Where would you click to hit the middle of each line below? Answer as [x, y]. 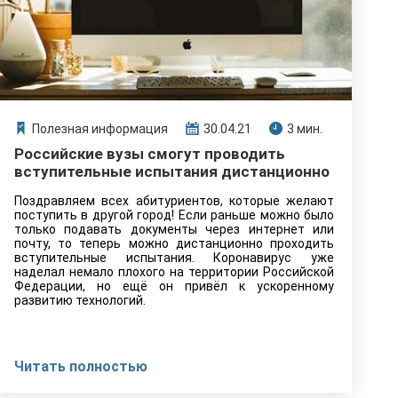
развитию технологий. [80, 300]
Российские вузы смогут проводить [150, 154]
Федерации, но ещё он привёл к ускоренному [174, 286]
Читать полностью [81, 366]
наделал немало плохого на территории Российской [174, 272]
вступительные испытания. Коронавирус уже [174, 258]
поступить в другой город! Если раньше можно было [174, 215]
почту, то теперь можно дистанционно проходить [174, 243]
